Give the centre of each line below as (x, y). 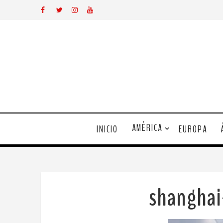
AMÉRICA (147, 128)
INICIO (107, 129)
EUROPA (193, 129)
